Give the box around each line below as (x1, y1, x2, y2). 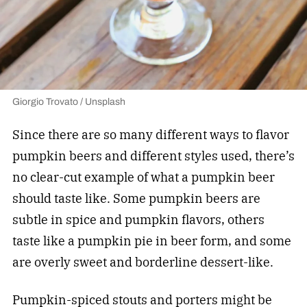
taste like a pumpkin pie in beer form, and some (12, 233, 291, 249)
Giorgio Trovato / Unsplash (12, 95, 125, 110)
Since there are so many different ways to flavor (12, 127, 289, 143)
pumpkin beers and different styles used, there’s (12, 148, 295, 164)
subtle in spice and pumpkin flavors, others (12, 212, 265, 228)
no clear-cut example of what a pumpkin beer (12, 169, 275, 186)
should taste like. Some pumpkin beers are (12, 191, 260, 207)
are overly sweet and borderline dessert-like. (12, 254, 273, 271)
